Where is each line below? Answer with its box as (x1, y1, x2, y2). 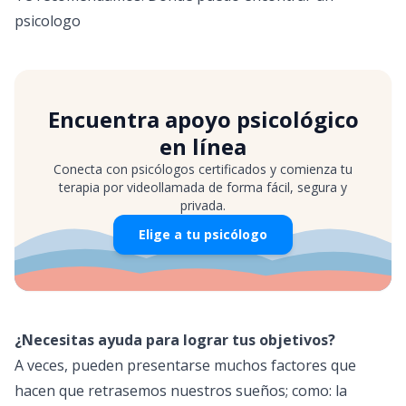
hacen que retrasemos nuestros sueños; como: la (14, 381, 347, 401)
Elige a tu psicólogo (139, 226, 267, 243)
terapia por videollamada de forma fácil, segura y (59, 179, 347, 196)
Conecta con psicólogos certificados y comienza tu (53, 160, 353, 178)
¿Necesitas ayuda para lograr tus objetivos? (14, 330, 335, 350)
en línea (159, 131, 246, 161)
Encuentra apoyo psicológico (47, 104, 359, 134)
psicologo (14, 11, 81, 31)
